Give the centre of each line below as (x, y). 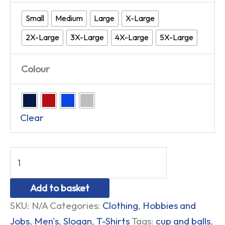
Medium (69, 18)
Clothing (120, 206)
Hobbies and (169, 206)
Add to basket (60, 188)
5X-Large (177, 37)
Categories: (76, 206)
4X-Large (132, 37)
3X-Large (87, 37)
